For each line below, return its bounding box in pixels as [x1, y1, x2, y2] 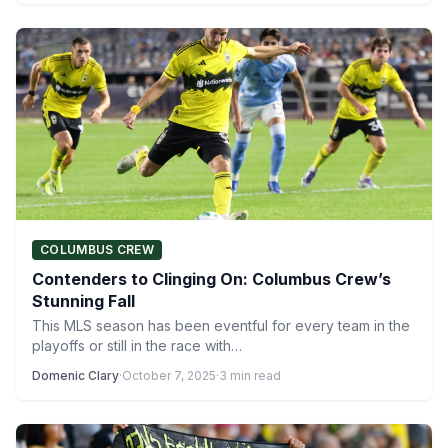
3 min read [219, 368, 281, 383]
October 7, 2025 [122, 368, 216, 383]
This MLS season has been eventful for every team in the [32, 317, 410, 334]
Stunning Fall [32, 291, 135, 311]
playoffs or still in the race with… [32, 337, 242, 354]
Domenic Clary [32, 368, 119, 383]
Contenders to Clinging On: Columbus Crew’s [32, 269, 391, 289]
